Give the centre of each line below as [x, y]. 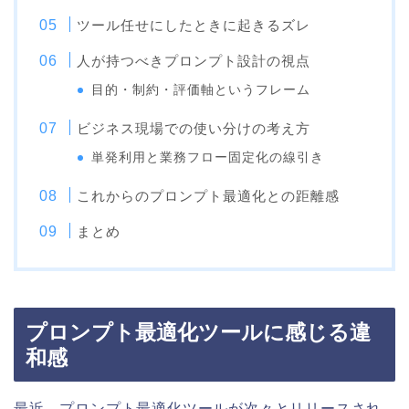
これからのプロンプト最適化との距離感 [209, 196]
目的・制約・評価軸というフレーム [201, 90]
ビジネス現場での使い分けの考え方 [194, 129]
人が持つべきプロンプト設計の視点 [194, 61]
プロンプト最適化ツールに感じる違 [198, 333]
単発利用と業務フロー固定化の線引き [208, 158]
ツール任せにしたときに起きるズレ [194, 26]
